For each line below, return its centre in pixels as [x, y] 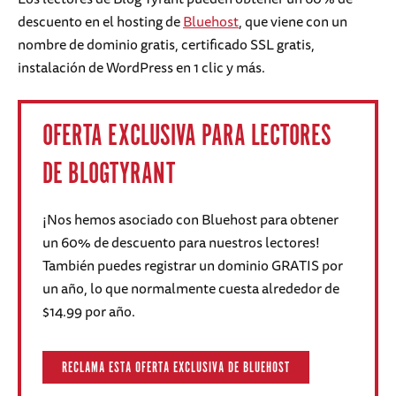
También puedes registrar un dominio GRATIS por [193, 266]
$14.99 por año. [89, 312]
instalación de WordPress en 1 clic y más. [141, 68]
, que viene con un [293, 22]
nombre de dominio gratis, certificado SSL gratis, [166, 45]
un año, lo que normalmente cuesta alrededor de [191, 289]
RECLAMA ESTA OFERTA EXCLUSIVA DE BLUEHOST [176, 369]
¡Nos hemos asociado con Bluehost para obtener [190, 220]
